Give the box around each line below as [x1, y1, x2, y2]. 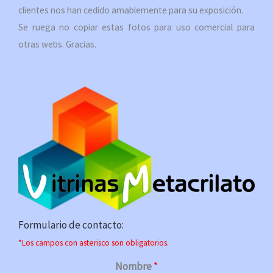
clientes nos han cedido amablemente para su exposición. [18, 4, 243, 16]
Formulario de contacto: [18, 218, 124, 232]
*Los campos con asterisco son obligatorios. [18, 237, 169, 248]
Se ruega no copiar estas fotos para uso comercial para [18, 21, 255, 34]
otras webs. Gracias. [18, 38, 96, 51]
